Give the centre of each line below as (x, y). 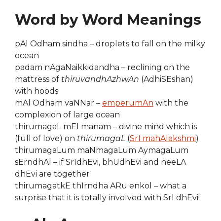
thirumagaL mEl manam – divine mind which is (106, 126)
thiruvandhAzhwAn (100, 79)
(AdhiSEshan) (166, 79)
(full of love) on (46, 138)
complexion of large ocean (67, 114)
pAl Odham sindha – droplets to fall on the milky (110, 43)
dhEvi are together (52, 174)
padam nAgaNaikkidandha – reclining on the (102, 67)
